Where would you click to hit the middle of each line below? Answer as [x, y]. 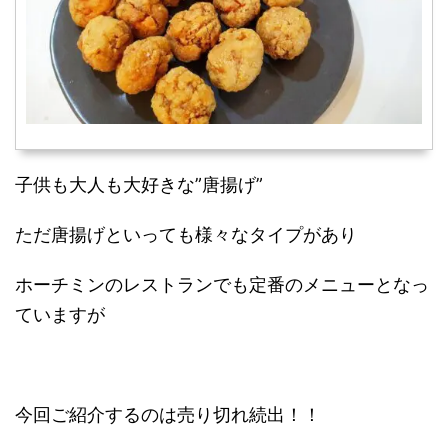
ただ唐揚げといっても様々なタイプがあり [186, 234]
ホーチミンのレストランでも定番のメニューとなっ [222, 284]
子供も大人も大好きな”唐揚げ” [139, 184]
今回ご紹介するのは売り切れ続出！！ [168, 414]
